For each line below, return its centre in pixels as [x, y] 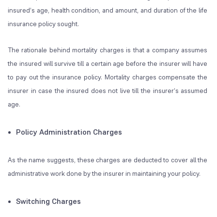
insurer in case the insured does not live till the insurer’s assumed [108, 91]
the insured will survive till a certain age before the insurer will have [108, 64]
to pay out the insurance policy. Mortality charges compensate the [108, 77]
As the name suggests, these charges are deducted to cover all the [108, 160]
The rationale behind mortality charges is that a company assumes [108, 50]
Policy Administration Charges [69, 132]
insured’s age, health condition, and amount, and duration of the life [108, 10]
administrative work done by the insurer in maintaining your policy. [104, 174]
